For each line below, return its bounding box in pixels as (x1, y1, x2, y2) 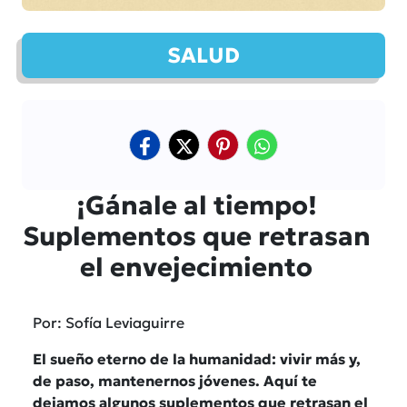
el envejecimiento (80, 250, 313, 283)
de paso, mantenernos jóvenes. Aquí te (33, 371, 317, 390)
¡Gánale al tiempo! (75, 188, 317, 222)
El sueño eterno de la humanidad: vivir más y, (33, 349, 361, 368)
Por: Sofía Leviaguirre (33, 313, 184, 332)
